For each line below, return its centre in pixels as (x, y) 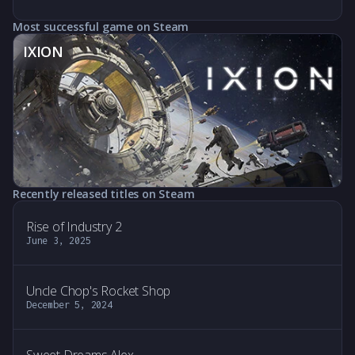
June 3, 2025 (59, 241)
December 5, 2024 (69, 305)
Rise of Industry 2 (74, 227)
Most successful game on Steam (101, 27)
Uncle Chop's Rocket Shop (99, 291)
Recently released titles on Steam (104, 194)
